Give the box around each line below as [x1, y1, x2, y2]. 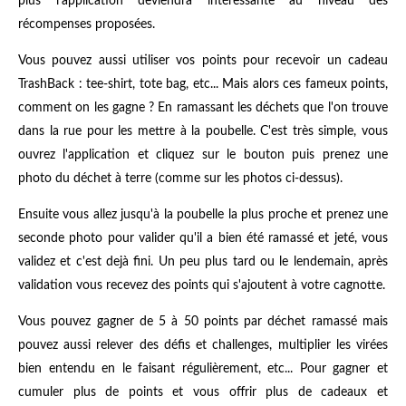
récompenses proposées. [18, 18, 155, 32]
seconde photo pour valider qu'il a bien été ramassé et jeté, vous [18, 232, 388, 246]
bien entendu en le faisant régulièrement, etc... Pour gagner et [18, 362, 388, 376]
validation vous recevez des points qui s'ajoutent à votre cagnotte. [18, 279, 385, 293]
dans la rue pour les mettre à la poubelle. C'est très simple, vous [18, 125, 388, 139]
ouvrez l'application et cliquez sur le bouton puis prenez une [18, 149, 388, 162]
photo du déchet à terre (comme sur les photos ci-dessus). [18, 172, 343, 186]
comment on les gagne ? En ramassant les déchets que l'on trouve [18, 101, 388, 115]
